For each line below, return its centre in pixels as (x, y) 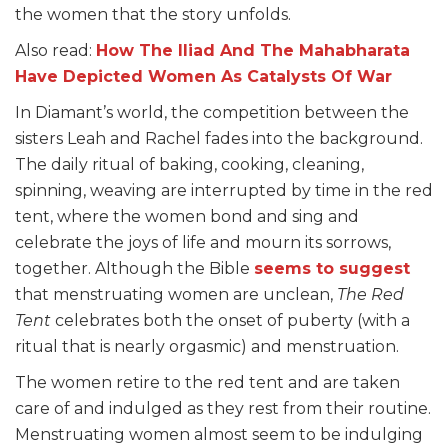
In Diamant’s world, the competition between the (212, 113)
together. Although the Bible (134, 269)
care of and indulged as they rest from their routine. (223, 409)
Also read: (55, 51)
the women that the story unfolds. (153, 15)
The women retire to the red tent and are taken (207, 383)
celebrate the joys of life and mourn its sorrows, (203, 243)
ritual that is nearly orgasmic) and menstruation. (207, 347)
